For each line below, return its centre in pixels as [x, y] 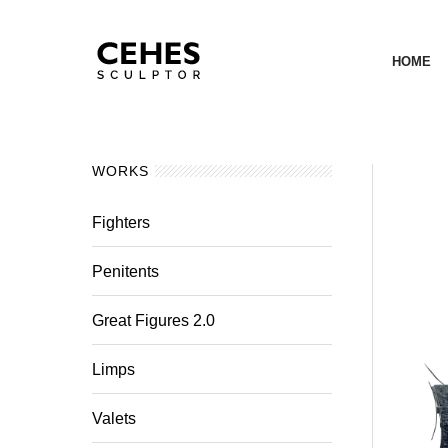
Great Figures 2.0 [153, 320]
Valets [114, 418]
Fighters [121, 222]
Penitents [125, 271]
